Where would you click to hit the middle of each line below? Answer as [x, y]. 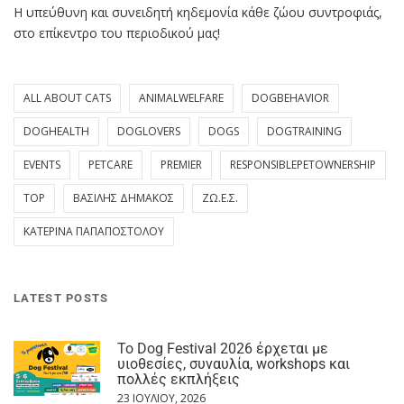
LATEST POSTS [61, 298]
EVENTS [42, 165]
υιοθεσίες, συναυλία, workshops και [234, 363]
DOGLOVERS [149, 132]
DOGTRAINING [304, 132]
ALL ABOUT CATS [67, 98]
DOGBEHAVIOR [290, 98]
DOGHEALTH [56, 132]
